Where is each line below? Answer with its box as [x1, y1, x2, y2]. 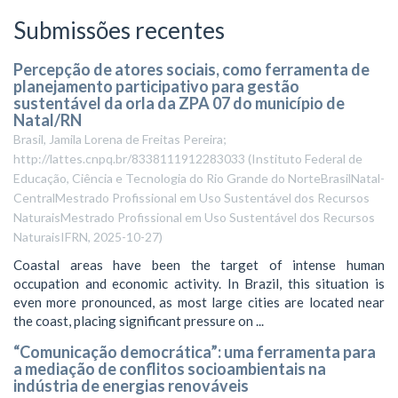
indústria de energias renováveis [13, 376, 249, 395]
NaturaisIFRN [13, 229, 88, 244]
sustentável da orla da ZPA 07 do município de [13, 93, 345, 113]
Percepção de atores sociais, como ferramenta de [13, 60, 370, 79]
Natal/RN [13, 110, 82, 130]
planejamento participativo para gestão [13, 76, 299, 96]
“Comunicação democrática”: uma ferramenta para [13, 342, 376, 362]
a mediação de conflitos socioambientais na [13, 359, 326, 378]
